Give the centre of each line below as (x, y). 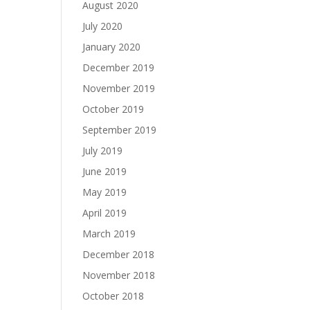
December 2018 (119, 254)
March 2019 (109, 234)
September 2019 (120, 130)
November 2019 (119, 88)
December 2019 (119, 67)
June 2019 (105, 171)
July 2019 (103, 151)
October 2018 (113, 296)
